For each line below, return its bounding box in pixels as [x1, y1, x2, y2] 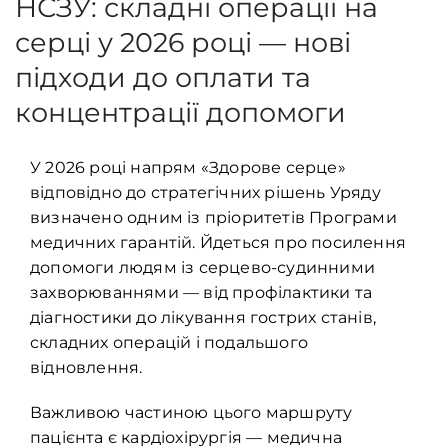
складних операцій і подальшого [30, 333, 308, 353]
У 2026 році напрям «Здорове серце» [30, 158, 346, 178]
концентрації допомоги [15, 96, 346, 130]
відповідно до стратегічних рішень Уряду [30, 183, 381, 203]
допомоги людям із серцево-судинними [30, 258, 375, 278]
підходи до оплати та [15, 61, 311, 95]
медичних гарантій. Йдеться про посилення [30, 233, 406, 253]
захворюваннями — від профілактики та [30, 283, 373, 303]
